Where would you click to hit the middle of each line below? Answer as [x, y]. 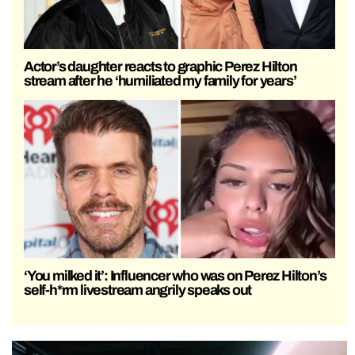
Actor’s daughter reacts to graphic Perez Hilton [160, 66]
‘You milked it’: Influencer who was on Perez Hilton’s [175, 276]
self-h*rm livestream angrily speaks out [138, 290]
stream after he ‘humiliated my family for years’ [160, 80]
